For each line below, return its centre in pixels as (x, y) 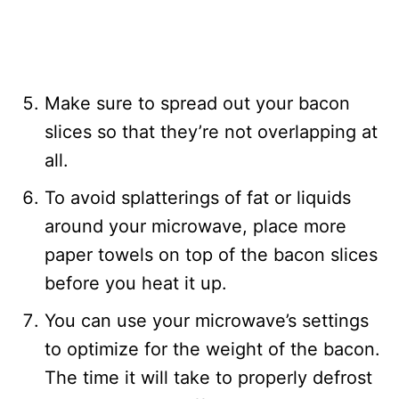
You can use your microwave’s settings (207, 321)
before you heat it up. (136, 283)
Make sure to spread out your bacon (197, 103)
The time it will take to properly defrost (208, 378)
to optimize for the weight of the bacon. (212, 349)
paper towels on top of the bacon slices (211, 255)
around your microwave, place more (195, 226)
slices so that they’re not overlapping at (211, 132)
